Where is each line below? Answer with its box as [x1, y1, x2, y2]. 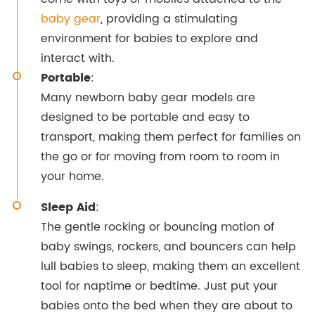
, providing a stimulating [100, 10, 238, 29]
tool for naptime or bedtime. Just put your [40, 277, 278, 296]
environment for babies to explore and [40, 30, 258, 49]
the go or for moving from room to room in [40, 148, 280, 167]
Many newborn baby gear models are [40, 89, 255, 108]
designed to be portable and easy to [40, 108, 250, 127]
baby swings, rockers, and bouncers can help [40, 238, 296, 257]
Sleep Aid [40, 198, 96, 217]
